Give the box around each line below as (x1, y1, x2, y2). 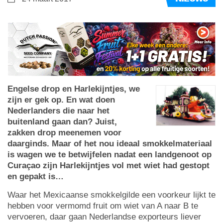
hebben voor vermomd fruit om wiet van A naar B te (7, 201, 198, 211)
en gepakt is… (7, 171, 64, 181)
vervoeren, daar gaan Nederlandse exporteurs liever (7, 212, 201, 222)
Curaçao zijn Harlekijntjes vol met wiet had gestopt (7, 160, 210, 170)
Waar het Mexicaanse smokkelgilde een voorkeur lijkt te (7, 190, 216, 200)
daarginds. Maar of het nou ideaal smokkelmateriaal (7, 138, 212, 148)
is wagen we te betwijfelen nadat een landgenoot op (7, 149, 212, 159)
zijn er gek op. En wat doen (7, 95, 115, 105)
